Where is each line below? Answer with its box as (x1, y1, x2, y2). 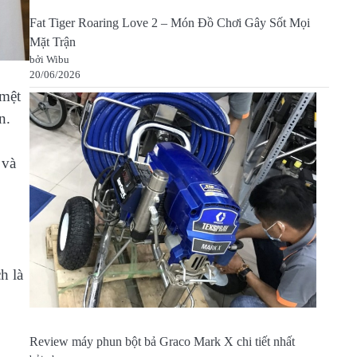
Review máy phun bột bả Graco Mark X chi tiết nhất (29, 335, 295, 350)
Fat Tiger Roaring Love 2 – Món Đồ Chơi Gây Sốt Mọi (29, 16, 310, 31)
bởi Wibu (29, 53, 69, 66)
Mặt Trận (29, 35, 76, 50)
